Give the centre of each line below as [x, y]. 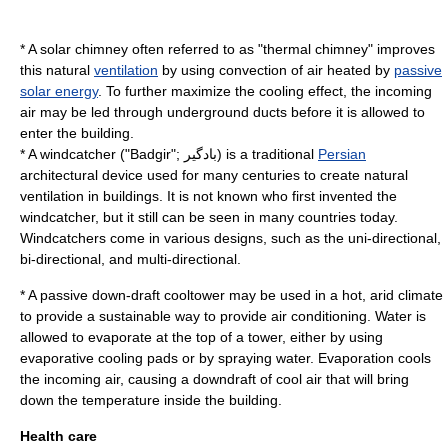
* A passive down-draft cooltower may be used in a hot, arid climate [231, 295]
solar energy [59, 91]
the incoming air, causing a [106, 379]
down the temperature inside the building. [151, 400]
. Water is [396, 316]
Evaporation [356, 358]
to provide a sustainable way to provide [145, 316]
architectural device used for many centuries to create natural [214, 175]
